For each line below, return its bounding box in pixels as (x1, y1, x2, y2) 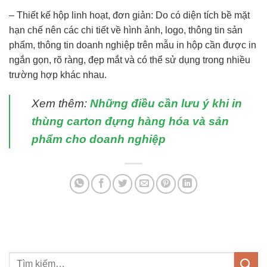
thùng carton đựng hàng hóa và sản (32, 114, 229, 128)
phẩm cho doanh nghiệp (32, 132, 166, 145)
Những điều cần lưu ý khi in (90, 97, 242, 110)
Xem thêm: (32, 97, 90, 110)
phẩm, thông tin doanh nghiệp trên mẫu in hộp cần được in (9, 39, 256, 50)
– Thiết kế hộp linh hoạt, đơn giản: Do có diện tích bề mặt (9, 10, 250, 20)
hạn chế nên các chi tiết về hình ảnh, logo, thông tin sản (9, 24, 243, 35)
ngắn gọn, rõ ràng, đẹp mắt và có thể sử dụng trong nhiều (9, 54, 250, 65)
